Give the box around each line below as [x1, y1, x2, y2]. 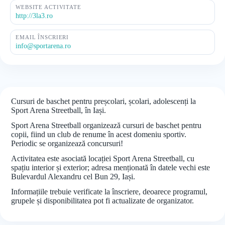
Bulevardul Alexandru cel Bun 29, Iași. [11, 172, 135, 181]
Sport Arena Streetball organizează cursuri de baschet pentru [11, 121, 201, 130]
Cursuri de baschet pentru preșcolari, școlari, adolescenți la [11, 97, 196, 105]
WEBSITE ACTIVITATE [16, 4, 81, 10]
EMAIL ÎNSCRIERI [16, 34, 69, 40]
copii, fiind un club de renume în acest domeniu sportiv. [11, 130, 186, 139]
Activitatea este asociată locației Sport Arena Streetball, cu [11, 154, 194, 163]
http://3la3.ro [16, 12, 53, 20]
